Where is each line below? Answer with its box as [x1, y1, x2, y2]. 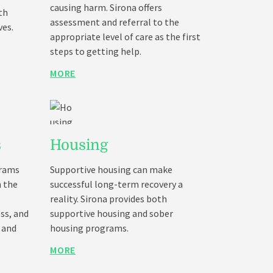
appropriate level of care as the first [50, 30, 200, 43]
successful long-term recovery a [50, 178, 183, 190]
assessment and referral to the [50, 16, 179, 28]
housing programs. [50, 222, 129, 234]
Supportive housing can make [50, 163, 172, 175]
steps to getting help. [50, 45, 141, 57]
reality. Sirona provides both [50, 193, 167, 205]
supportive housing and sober [50, 207, 173, 219]
